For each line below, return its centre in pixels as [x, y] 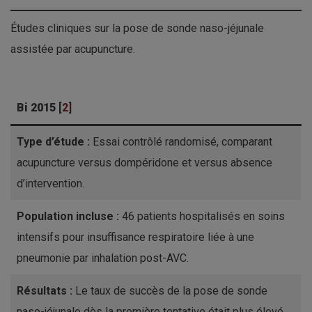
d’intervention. [50, 184]
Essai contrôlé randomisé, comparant [181, 142]
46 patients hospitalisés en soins [202, 217]
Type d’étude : [53, 142]
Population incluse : [68, 217]
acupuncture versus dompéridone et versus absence [145, 163]
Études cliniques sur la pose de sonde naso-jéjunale [137, 29]
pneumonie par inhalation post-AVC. [103, 258]
